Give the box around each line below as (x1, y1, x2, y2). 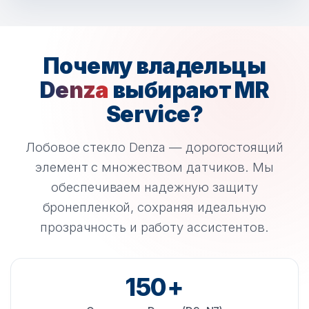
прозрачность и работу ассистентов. (40, 219, 269, 235)
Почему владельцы (43, 52, 266, 80)
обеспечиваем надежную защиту (51, 179, 258, 195)
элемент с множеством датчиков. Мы (35, 159, 274, 175)
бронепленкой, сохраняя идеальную (42, 199, 267, 215)
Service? (106, 101, 203, 128)
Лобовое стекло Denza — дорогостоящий (26, 139, 283, 155)
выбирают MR (108, 77, 270, 104)
